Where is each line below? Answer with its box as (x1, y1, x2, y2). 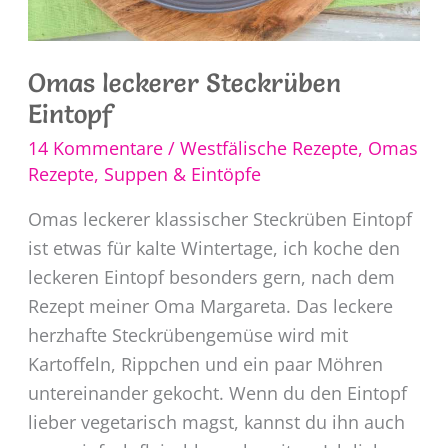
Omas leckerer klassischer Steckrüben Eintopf (27, 206, 412, 231)
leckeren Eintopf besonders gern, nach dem (27, 264, 395, 289)
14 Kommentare (27, 135, 163, 160)
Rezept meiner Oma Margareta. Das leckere (27, 293, 393, 318)
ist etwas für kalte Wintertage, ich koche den (27, 235, 400, 260)
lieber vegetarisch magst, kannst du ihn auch (27, 409, 405, 434)
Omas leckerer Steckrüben (27, 66, 341, 99)
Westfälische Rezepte (179, 135, 358, 160)
